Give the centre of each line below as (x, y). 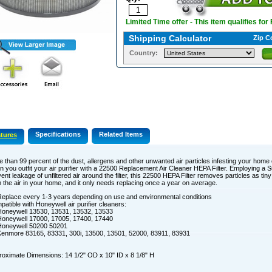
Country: (143, 53)
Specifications (58, 134)
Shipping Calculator (170, 39)
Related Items (121, 134)
